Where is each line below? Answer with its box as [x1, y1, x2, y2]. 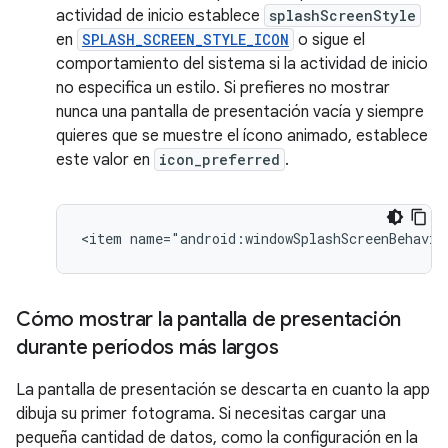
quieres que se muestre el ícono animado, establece [56, 125, 428, 146]
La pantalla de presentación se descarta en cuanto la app [16, 379, 430, 400]
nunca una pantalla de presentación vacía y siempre [56, 101, 424, 122]
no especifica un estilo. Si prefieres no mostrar [56, 77, 390, 98]
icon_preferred [159, 149, 280, 169]
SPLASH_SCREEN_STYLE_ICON [82, 29, 289, 49]
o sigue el [294, 29, 365, 50]
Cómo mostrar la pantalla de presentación [16, 306, 401, 332]
